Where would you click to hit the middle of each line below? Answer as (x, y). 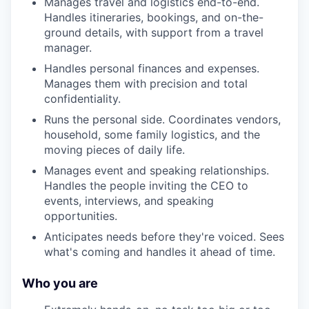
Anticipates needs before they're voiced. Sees (164, 236)
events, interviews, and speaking (129, 200)
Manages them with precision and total (146, 83)
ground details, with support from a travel (154, 32)
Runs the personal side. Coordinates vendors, (162, 119)
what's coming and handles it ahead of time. (160, 251)
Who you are (60, 283)
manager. (68, 47)
